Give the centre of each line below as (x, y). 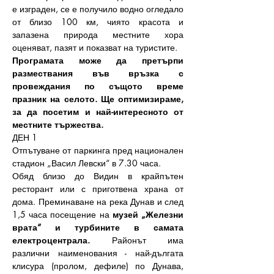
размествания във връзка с (98, 73)
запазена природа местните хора (98, 35)
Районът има (137, 240)
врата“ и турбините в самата (98, 227)
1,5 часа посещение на (62, 214)
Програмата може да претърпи (98, 60)
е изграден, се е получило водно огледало (98, 9)
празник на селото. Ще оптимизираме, (98, 99)
